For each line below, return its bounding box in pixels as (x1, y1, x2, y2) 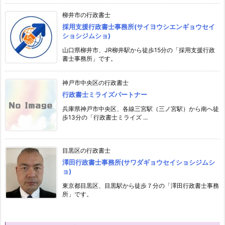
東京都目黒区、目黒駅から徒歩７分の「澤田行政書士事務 (62, 182, 219, 190)
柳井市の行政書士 (62, 11, 110, 19)
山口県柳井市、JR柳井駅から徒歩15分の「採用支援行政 (62, 46, 215, 54)
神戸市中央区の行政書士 (62, 79, 129, 87)
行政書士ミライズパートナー (62, 90, 147, 99)
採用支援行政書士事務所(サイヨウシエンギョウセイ (62, 23, 215, 31)
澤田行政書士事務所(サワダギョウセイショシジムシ (62, 158, 215, 167)
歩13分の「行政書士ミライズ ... (62, 114, 148, 122)
